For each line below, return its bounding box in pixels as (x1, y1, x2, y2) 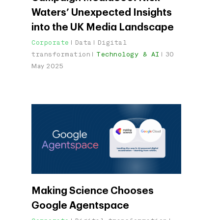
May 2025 (31, 63, 63, 70)
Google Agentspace (31, 201, 129, 211)
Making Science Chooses (31, 186, 154, 196)
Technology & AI (96, 50, 160, 59)
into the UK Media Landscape (31, 23, 174, 33)
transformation (31, 50, 90, 59)
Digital (97, 38, 127, 47)
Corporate (31, 38, 69, 47)
